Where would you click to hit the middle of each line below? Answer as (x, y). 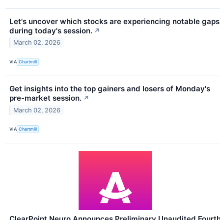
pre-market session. (45, 98)
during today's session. (51, 30)
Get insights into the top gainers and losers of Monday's (110, 88)
